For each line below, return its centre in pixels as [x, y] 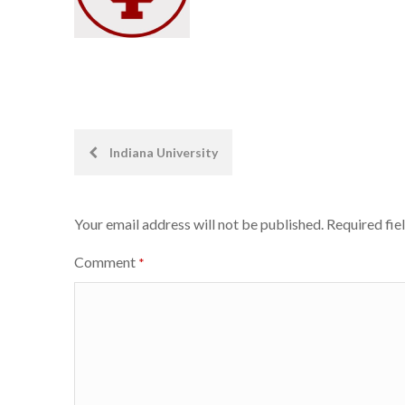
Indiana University [162, 152]
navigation [131, 193]
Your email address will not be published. [199, 224]
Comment [106, 262]
